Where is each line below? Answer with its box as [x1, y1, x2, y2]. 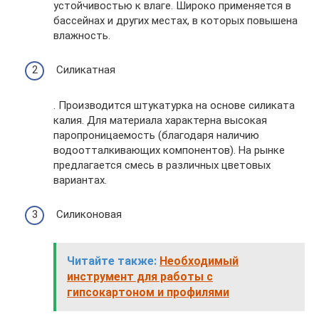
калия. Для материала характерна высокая [53, 113, 267, 127]
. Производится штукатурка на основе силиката [53, 98, 295, 112]
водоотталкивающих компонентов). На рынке [53, 143, 285, 157]
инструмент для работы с [67, 269, 213, 283]
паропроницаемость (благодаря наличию [53, 128, 259, 142]
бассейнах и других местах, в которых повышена [53, 14, 298, 27]
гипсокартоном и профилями [67, 285, 229, 299]
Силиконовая [53, 207, 122, 221]
